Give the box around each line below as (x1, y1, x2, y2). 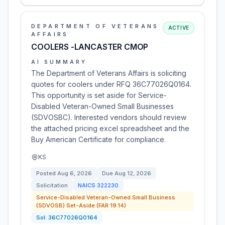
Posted (36, 170, 57, 177)
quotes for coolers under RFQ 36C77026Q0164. (31, 80, 191, 88)
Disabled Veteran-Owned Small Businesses (31, 102, 174, 110)
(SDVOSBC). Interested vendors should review (31, 113, 186, 122)
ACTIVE (168, 25, 189, 31)
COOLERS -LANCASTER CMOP (31, 42, 149, 52)
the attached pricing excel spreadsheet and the (31, 124, 189, 133)
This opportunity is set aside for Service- (31, 91, 167, 99)
